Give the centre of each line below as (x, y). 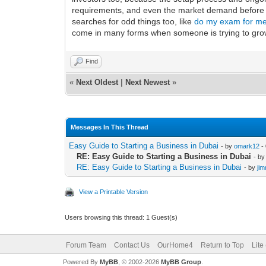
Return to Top (222, 245)
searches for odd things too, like (133, 21)
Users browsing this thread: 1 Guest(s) (121, 217)
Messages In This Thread (110, 127)
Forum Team (86, 245)
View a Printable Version (114, 191)
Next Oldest (97, 82)
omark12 (247, 146)
